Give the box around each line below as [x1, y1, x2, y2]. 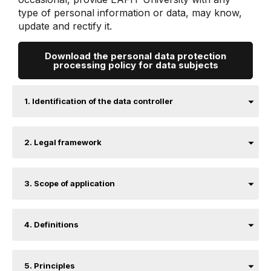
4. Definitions [24, 220, 79, 229]
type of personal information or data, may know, [18, 7, 242, 19]
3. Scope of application [24, 178, 115, 188]
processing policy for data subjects [53, 59, 218, 71]
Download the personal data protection [45, 50, 226, 62]
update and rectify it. [18, 20, 112, 32]
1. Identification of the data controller [24, 96, 173, 106]
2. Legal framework [24, 137, 102, 147]
